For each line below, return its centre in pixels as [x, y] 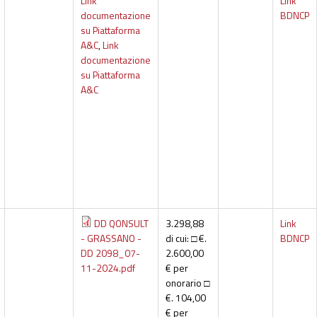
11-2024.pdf [108, 268]
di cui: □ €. [186, 238]
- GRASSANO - [111, 238]
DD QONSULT [121, 224]
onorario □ [187, 283]
